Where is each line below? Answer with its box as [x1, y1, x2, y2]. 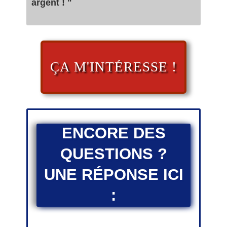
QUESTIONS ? [60, 145, 167, 163]
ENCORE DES [61, 124, 166, 142]
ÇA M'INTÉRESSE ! [50, 59, 177, 74]
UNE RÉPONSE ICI [44, 166, 183, 184]
